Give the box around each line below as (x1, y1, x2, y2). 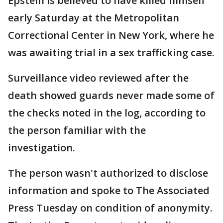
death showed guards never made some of (8, 89, 215, 103)
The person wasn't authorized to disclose (8, 166, 208, 180)
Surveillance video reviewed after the (8, 71, 189, 85)
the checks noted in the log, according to (8, 106, 206, 120)
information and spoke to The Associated (8, 184, 210, 198)
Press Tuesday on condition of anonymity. (8, 201, 213, 215)
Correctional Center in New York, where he (8, 28, 214, 42)
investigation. (8, 141, 75, 155)
